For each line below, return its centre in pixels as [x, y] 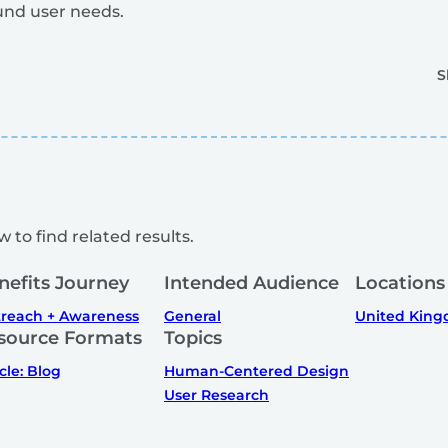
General [192, 315]
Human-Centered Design [256, 370]
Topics [193, 337]
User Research [216, 394]
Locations [400, 282]
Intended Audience [251, 282]
